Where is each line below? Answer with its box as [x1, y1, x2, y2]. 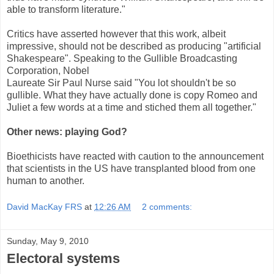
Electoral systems [7, 251, 120, 267]
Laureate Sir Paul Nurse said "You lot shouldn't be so [7, 77, 236, 88]
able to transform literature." [7, 4, 125, 15]
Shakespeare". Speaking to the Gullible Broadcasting [7, 53, 237, 64]
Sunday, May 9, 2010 [7, 236, 89, 246]
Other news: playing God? [7, 126, 127, 137]
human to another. [7, 175, 84, 186]
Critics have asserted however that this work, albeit [7, 28, 226, 39]
